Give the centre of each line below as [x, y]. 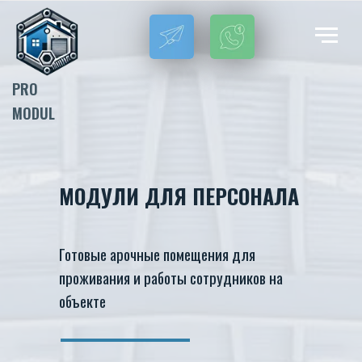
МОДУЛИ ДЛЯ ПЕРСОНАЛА [179, 196]
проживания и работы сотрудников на [171, 277]
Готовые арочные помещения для [157, 254]
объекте [82, 301]
